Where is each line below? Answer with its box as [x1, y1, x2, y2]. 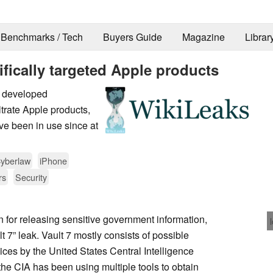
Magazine [182, 30, 225, 44]
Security [15, 170, 47, 183]
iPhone [40, 154, 67, 167]
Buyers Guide [102, 30, 162, 44]
